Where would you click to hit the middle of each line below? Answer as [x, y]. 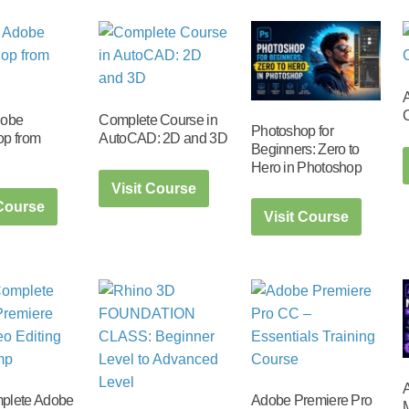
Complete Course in [158, 120]
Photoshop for [292, 131]
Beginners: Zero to [305, 149]
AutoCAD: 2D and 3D [163, 138]
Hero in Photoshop [306, 167]
